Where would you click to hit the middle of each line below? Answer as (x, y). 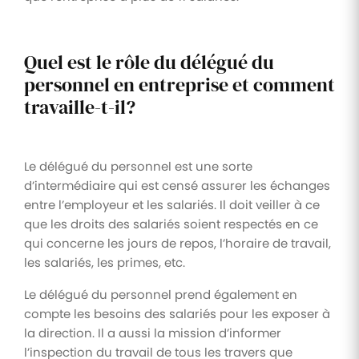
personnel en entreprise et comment (179, 84)
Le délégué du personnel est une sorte (138, 166)
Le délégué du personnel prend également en (161, 294)
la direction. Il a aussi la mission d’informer (153, 333)
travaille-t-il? (80, 107)
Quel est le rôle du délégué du (149, 62)
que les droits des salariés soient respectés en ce (171, 224)
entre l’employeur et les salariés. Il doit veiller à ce (172, 204)
